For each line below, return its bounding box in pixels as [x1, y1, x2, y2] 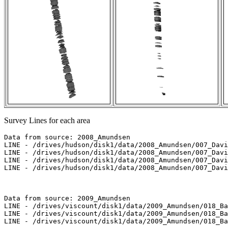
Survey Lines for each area [4, 116, 90, 125]
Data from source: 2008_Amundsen [4, 133, 130, 141]
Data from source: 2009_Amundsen [4, 194, 130, 203]
